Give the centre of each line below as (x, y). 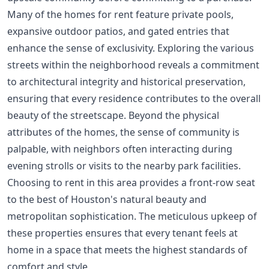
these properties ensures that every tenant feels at (122, 233)
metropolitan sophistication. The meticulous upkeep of (132, 216)
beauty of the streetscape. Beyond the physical (113, 116)
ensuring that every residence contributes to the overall (134, 99)
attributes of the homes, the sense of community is (123, 132)
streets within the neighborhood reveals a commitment (133, 65)
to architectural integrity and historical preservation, (126, 82)
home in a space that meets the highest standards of (127, 250)
